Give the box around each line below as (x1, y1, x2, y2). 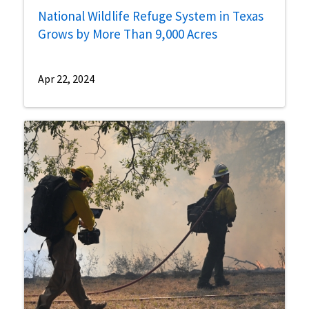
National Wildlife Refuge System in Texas (38, 8, 263, 25)
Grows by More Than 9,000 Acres (38, 26, 217, 43)
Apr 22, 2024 (38, 72, 94, 86)
